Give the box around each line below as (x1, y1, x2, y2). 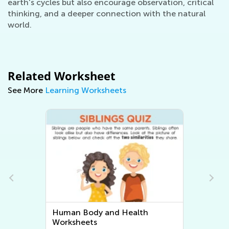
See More (8, 85, 45, 95)
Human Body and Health (52, 208, 149, 217)
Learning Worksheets (45, 85, 126, 95)
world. (8, 20, 32, 30)
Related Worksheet (8, 68, 116, 83)
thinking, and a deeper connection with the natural (8, 9, 205, 18)
